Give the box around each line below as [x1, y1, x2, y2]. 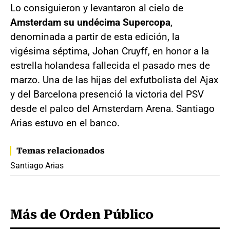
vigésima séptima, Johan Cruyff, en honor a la [10, 45, 209, 57]
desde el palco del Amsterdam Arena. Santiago [10, 102, 215, 114]
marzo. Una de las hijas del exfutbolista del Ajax [10, 73, 218, 86]
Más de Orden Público [10, 206, 154, 222]
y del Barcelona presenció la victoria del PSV [10, 88, 204, 100]
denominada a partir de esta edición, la [10, 30, 180, 43]
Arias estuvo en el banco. [10, 117, 120, 129]
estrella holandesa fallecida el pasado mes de [10, 59, 210, 71]
